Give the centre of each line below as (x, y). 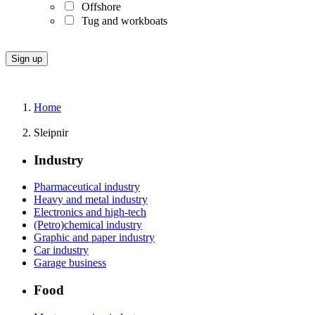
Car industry (61, 250)
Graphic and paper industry (94, 238)
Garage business (70, 263)
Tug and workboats (122, 20)
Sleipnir (51, 132)
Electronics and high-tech (90, 212)
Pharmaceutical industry (87, 187)
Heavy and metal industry (91, 200)
